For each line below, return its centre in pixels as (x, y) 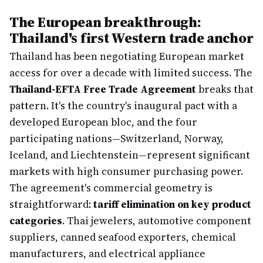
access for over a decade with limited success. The (131, 73)
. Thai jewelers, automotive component (157, 221)
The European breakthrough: (105, 22)
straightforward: (51, 204)
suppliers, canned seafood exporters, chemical (123, 237)
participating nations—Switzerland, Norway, (117, 139)
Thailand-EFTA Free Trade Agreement (103, 89)
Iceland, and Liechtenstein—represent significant (130, 155)
